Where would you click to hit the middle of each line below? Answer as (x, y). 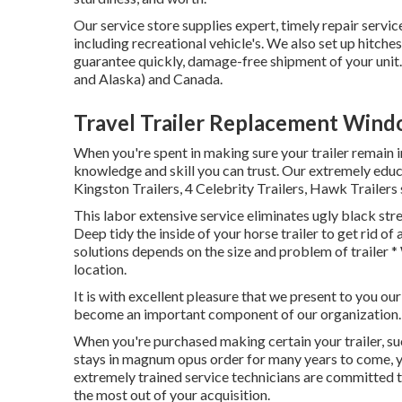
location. (100, 269)
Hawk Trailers (354, 188)
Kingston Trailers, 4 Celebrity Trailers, (192, 188)
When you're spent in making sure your (192, 152)
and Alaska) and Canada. (148, 79)
